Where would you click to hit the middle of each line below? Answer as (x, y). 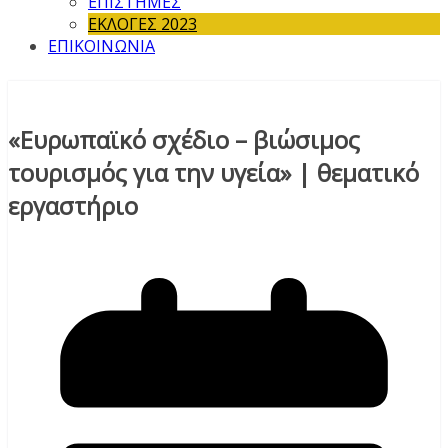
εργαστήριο (73, 206)
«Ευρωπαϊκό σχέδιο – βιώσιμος (184, 140)
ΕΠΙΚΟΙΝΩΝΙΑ (101, 46)
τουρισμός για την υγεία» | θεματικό (213, 173)
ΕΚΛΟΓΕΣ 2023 (142, 24)
